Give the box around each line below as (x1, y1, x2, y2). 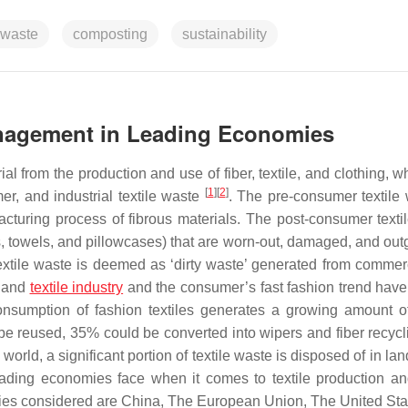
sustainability (182, 26, 267, 42)
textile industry (29, 280, 124, 295)
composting (73, 26, 148, 42)
